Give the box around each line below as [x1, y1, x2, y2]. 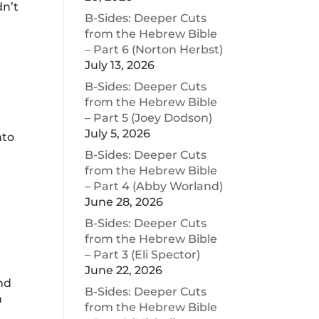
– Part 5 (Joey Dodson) [85, 111, 213, 125]
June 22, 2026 [85, 263, 163, 277]
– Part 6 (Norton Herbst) [85, 43, 224, 56]
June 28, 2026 [85, 195, 164, 209]
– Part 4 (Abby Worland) [85, 179, 224, 193]
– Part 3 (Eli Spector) [85, 248, 201, 261]
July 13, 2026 [85, 58, 155, 72]
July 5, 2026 [85, 127, 151, 140]
